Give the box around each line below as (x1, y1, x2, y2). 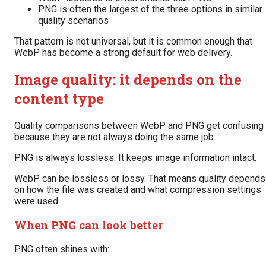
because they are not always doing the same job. (14, 131, 216, 142)
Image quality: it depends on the (14, 69, 242, 89)
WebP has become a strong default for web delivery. (14, 46, 232, 58)
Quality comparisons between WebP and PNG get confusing (14, 119, 264, 131)
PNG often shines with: (14, 243, 109, 255)
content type (14, 88, 104, 108)
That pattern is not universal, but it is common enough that (14, 35, 252, 47)
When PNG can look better (14, 217, 163, 233)
